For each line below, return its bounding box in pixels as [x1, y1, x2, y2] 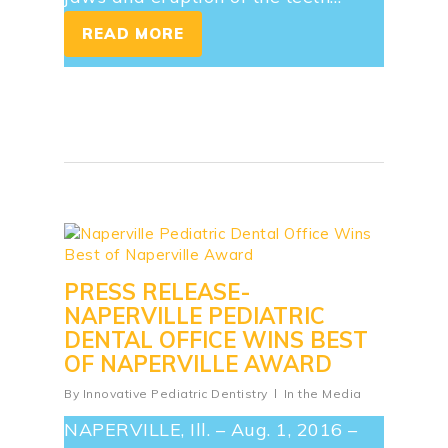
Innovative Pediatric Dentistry [82, 385, 268, 401]
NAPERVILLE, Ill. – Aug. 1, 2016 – [64, 417, 358, 441]
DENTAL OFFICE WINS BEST [64, 325, 368, 354]
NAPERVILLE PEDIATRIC [64, 301, 325, 330]
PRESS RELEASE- [64, 277, 251, 306]
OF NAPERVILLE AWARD [64, 349, 332, 378]
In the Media [283, 385, 362, 401]
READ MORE [82, 23, 185, 43]
